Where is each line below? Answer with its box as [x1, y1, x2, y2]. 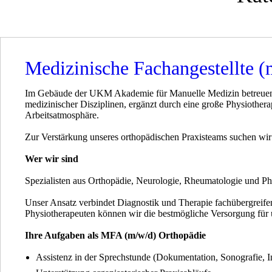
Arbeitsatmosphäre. [25, 110, 99, 120]
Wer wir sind [25, 154, 78, 164]
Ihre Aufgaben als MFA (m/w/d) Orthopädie [25, 230, 206, 240]
